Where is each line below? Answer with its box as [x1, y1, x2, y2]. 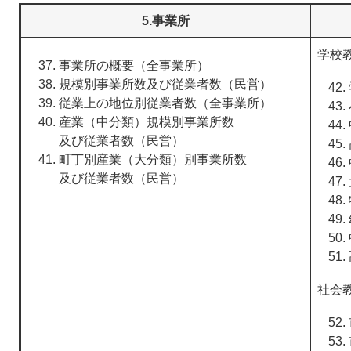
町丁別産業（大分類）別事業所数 [59, 153, 247, 166]
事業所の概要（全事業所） [59, 59, 209, 72]
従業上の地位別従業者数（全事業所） [59, 96, 272, 110]
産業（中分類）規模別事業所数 [59, 115, 234, 128]
